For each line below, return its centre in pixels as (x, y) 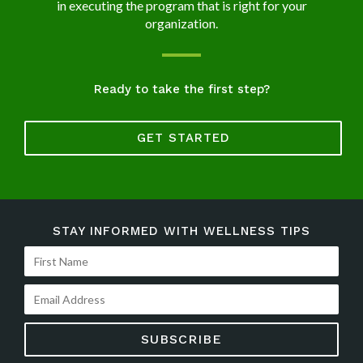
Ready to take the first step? (181, 89)
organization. (181, 23)
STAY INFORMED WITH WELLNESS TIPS (181, 231)
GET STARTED (183, 138)
